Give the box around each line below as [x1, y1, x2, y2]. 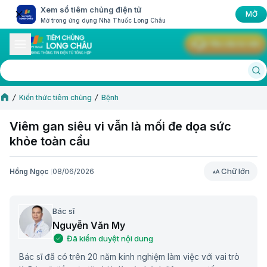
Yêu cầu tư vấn [208, 39, 260, 48]
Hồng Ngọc [10, 166, 48, 176]
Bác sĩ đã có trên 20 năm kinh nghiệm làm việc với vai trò [19, 252, 240, 262]
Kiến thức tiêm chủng [19, 93, 92, 102]
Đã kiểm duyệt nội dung [67, 234, 153, 244]
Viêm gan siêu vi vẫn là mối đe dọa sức [10, 119, 231, 133]
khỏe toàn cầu [10, 134, 90, 148]
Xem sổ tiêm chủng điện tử [41, 5, 141, 14]
